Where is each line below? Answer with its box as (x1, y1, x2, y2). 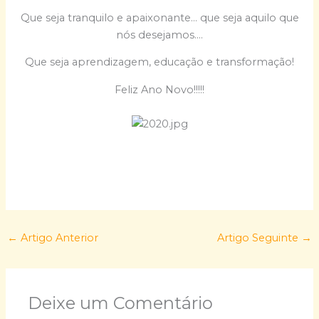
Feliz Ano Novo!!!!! (115, 83, 204, 96)
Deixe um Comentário (28, 293, 214, 314)
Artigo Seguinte (217, 231, 302, 245)
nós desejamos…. (116, 28, 203, 41)
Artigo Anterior (17, 231, 98, 245)
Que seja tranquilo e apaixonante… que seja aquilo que (20, 11, 299, 24)
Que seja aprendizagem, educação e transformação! (25, 56, 294, 69)
